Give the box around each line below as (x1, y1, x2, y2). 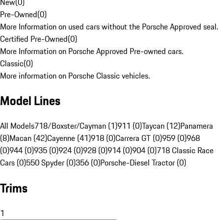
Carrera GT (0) (115, 132, 162, 144)
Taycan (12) (142, 120, 180, 132)
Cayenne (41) (47, 132, 91, 144)
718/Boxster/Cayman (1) (34, 120, 117, 132)
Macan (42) (9, 132, 47, 144)
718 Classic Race (157, 144, 214, 157)
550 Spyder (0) (26, 157, 76, 169)
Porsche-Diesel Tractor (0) (100, 157, 186, 169)
